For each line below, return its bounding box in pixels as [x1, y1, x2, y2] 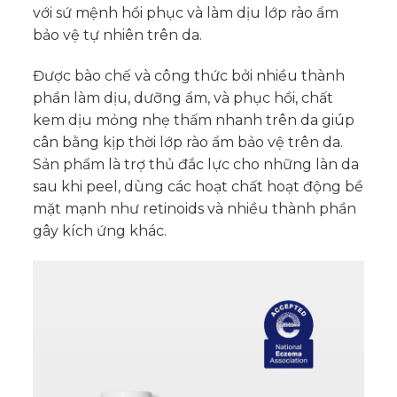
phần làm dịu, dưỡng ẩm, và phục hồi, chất [32, 89, 333, 106]
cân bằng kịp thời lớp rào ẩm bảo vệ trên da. [32, 133, 343, 151]
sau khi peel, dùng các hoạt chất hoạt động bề [32, 177, 363, 195]
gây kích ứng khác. [32, 222, 167, 239]
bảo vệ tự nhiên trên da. [32, 27, 202, 44]
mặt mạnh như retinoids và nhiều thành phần [32, 199, 356, 217]
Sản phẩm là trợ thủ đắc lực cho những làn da [32, 155, 359, 173]
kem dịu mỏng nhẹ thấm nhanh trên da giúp [32, 111, 354, 128]
